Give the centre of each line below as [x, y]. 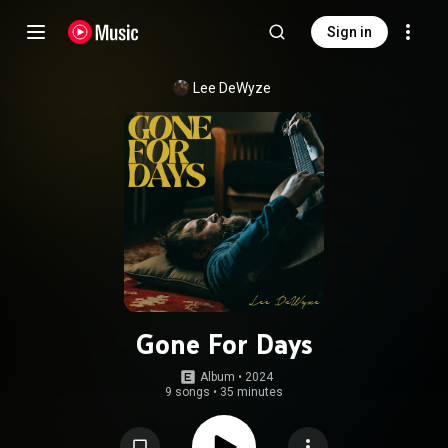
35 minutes [251, 392]
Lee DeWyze [232, 88]
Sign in [349, 32]
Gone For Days [224, 344]
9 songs [187, 392]
